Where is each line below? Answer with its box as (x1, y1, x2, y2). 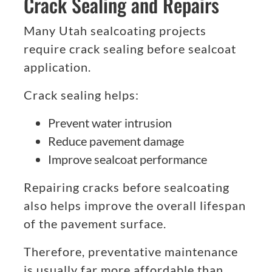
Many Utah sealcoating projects (24, 23, 206, 38)
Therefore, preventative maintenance (24, 244, 238, 259)
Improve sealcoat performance (48, 152, 207, 167)
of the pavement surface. (24, 216, 166, 231)
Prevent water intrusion (48, 115, 172, 131)
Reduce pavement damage (48, 134, 184, 149)
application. (24, 59, 91, 75)
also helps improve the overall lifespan (24, 198, 246, 213)
